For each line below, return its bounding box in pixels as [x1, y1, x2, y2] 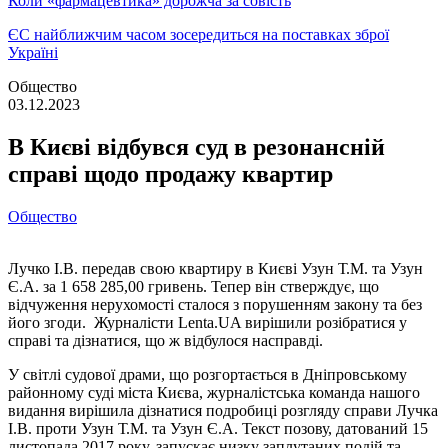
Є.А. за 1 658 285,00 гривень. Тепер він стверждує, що [8, 277, 379, 295]
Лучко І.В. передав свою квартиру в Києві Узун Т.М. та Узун [8, 259, 423, 277]
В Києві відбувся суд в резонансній [8, 133, 385, 160]
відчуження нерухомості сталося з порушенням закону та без [8, 295, 422, 313]
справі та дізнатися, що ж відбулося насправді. [8, 331, 323, 349]
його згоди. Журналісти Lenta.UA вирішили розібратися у [8, 313, 407, 331]
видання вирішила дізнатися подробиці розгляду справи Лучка [8, 401, 438, 419]
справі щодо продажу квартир [8, 160, 333, 187]
